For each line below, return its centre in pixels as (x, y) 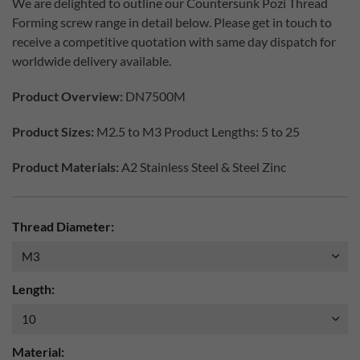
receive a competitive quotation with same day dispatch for (174, 41)
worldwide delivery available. (92, 61)
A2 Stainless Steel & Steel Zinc (202, 167)
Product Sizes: (53, 131)
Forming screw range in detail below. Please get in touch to (172, 22)
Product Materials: (65, 167)
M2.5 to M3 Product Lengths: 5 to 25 (197, 131)
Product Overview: (67, 96)
